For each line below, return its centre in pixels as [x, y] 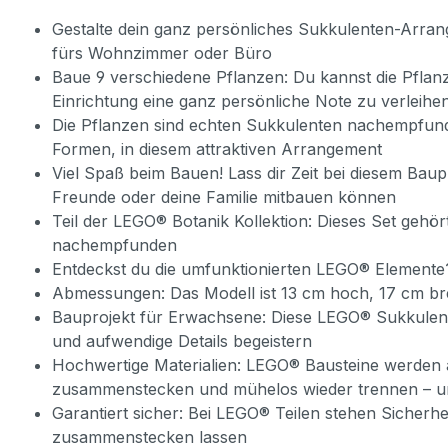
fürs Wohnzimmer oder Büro [162, 53]
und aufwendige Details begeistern [182, 341]
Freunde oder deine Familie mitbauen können [224, 197]
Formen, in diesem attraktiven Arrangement [217, 149]
